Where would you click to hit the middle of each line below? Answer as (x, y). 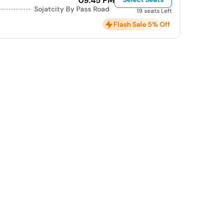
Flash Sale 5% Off (142, 25)
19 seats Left (154, 11)
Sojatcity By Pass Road (72, 9)
